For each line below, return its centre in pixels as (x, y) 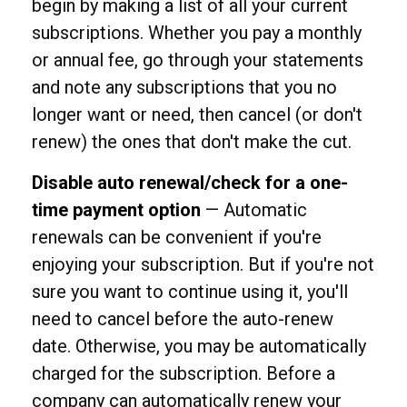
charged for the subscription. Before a (184, 373)
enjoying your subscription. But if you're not (203, 264)
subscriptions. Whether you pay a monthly (197, 33)
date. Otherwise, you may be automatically (199, 346)
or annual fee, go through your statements (198, 60)
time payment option (116, 210)
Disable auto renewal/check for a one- (190, 183)
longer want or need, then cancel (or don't (197, 114)
